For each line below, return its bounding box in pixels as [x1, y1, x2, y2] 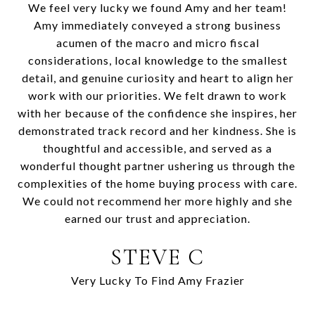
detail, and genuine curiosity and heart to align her [21, 70, 294, 84]
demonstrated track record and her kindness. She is [18, 123, 297, 137]
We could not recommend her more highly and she [22, 193, 292, 207]
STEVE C [110, 243, 205, 271]
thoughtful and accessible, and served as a [43, 141, 272, 155]
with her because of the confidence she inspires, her [18, 105, 297, 120]
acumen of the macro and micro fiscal [56, 35, 259, 49]
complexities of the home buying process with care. [18, 176, 297, 190]
